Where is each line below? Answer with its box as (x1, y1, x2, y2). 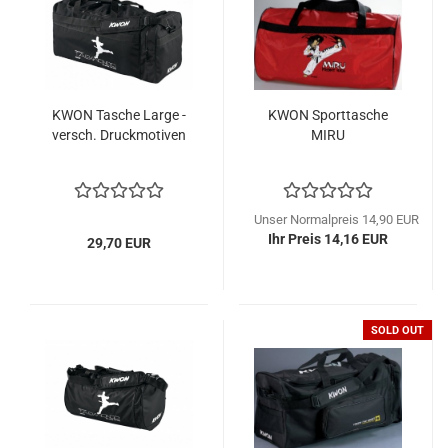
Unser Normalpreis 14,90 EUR (254, 212, 419, 227)
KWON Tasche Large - (52, 107, 186, 123)
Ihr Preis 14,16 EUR (268, 231, 388, 247)
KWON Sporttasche (268, 107, 388, 123)
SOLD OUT (371, 324, 424, 337)
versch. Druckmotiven (52, 127, 186, 143)
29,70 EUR (87, 235, 151, 251)
